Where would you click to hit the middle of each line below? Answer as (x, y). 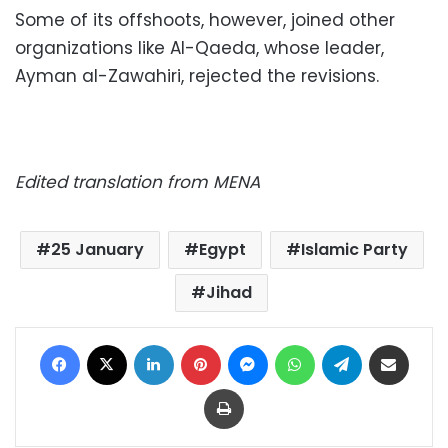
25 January (97, 249)
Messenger (303, 343)
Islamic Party (354, 249)
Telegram (392, 343)
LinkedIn (198, 343)
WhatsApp (347, 343)
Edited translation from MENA (137, 181)
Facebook (111, 343)
